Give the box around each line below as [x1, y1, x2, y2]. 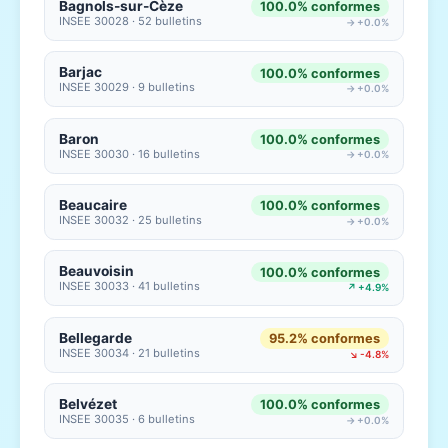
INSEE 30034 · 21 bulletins [59, 345, 201, 360]
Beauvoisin [59, 263, 135, 280]
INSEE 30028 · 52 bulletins [59, 13, 203, 28]
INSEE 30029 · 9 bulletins [59, 80, 196, 95]
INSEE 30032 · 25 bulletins [59, 212, 203, 227]
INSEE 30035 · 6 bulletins [59, 412, 196, 427]
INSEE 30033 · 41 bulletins [59, 279, 201, 294]
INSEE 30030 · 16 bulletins [59, 146, 201, 161]
